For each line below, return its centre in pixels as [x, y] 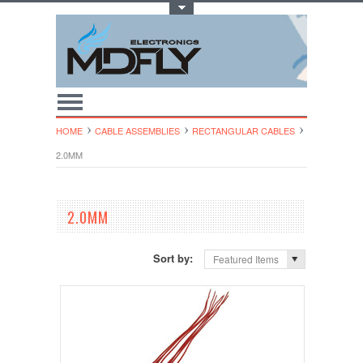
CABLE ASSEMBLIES [137, 130]
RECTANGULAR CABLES [243, 130]
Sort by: [175, 258]
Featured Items [246, 259]
